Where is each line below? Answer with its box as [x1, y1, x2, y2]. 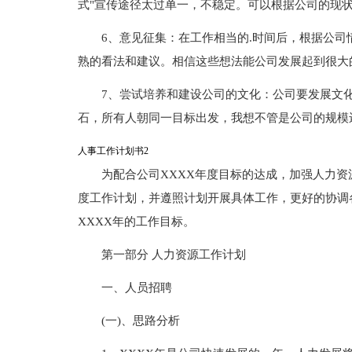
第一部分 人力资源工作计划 [101, 248, 246, 261]
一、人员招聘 [101, 281, 172, 294]
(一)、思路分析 [101, 314, 180, 327]
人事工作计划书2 [77, 145, 148, 156]
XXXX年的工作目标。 [77, 215, 195, 228]
